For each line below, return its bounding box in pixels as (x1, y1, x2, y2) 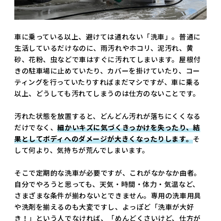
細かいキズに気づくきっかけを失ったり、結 (57, 122, 200, 133)
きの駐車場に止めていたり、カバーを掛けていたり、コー (14, 66, 200, 76)
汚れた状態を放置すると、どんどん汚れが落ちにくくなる (14, 111, 201, 121)
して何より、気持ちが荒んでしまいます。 (14, 145, 149, 155)
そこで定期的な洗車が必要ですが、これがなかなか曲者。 (14, 168, 201, 178)
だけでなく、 (14, 122, 58, 133)
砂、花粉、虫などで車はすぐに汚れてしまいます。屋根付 (14, 54, 201, 65)
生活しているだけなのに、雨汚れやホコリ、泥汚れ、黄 (14, 43, 194, 53)
